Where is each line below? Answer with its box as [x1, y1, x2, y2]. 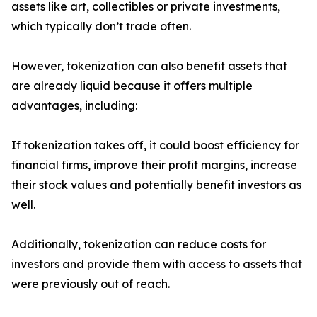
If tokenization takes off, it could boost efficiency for [11, 138, 299, 153]
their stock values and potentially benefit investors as [11, 178, 301, 192]
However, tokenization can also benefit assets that [11, 59, 287, 74]
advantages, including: [11, 98, 137, 113]
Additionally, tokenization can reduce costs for [11, 237, 266, 252]
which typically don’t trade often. [11, 19, 191, 34]
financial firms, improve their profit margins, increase [11, 158, 297, 173]
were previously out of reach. [11, 277, 170, 292]
